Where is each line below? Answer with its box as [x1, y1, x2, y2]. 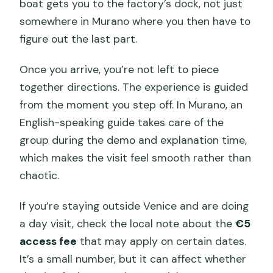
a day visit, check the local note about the [19, 217, 236, 231]
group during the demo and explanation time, [19, 133, 247, 147]
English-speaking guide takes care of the [19, 116, 224, 130]
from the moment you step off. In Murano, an [19, 98, 243, 112]
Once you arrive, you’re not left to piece [19, 63, 219, 77]
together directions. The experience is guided [19, 80, 249, 94]
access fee [19, 235, 77, 249]
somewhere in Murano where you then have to [19, 15, 251, 29]
